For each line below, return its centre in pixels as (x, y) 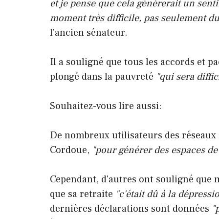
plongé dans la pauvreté (102, 77)
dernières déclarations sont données (131, 208)
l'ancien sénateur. (89, 33)
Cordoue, (71, 150)
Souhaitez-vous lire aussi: (106, 106)
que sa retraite (83, 194)
